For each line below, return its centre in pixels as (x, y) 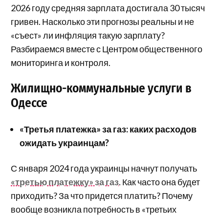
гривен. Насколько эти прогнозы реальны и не (103, 22)
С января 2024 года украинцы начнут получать (104, 168)
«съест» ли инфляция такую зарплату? (88, 35)
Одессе (29, 103)
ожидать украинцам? (65, 143)
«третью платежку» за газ (65, 182)
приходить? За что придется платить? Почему (102, 196)
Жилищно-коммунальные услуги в (101, 88)
